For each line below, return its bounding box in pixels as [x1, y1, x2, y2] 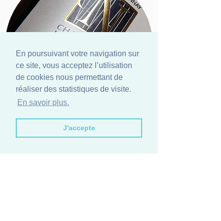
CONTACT [9, 160, 56, 170]
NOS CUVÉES [9, 139, 70, 148]
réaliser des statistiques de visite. [16, 85, 131, 94]
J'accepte [63, 124, 95, 132]
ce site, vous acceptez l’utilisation [16, 61, 132, 70]
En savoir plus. [17, 98, 70, 107]
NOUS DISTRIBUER [9, 205, 95, 214]
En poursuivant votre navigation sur [16, 49, 139, 58]
